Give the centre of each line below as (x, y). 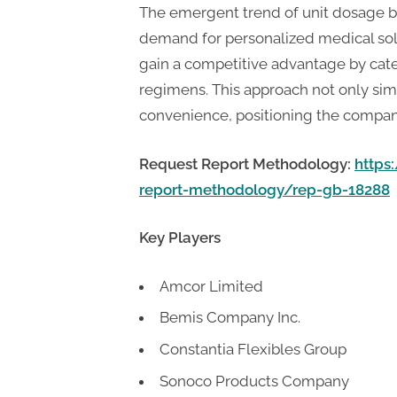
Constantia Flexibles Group (253, 350)
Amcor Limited (211, 286)
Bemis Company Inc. (230, 318)
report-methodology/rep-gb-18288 (265, 189)
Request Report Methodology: (247, 163)
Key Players (180, 238)
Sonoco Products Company (254, 381)
